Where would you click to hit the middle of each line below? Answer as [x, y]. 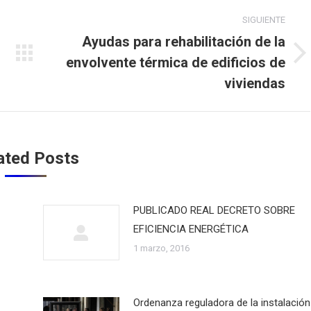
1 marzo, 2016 [161, 248]
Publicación [81, 61]
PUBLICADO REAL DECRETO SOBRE [214, 210]
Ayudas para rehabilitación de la [184, 42]
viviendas [255, 83]
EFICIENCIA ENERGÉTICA [191, 229]
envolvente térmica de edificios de [176, 62]
